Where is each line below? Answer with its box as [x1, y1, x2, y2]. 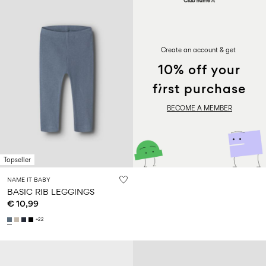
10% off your [158, 61, 241, 77]
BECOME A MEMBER [166, 103, 232, 112]
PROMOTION [132, 5, 199, 18]
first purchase [153, 80, 246, 96]
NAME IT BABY [7, 175, 50, 183]
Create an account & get [161, 45, 238, 54]
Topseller [4, 155, 31, 164]
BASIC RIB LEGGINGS [7, 186, 94, 197]
